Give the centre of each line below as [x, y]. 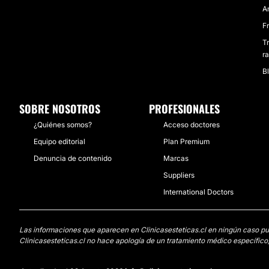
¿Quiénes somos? [63, 125]
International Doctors [198, 192]
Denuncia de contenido [73, 158]
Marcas [176, 158]
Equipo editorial [59, 141]
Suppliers [179, 175]
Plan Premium [186, 141]
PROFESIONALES [184, 109]
